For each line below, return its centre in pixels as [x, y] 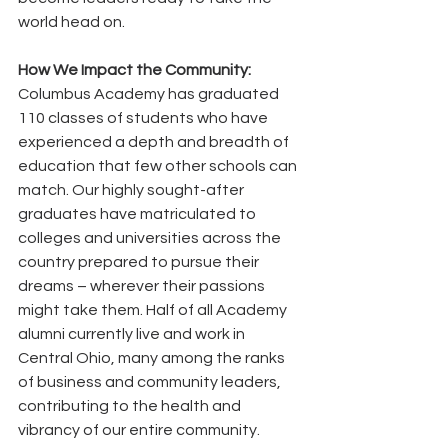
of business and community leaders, [151, 381]
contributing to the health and [131, 405]
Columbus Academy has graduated [150, 93]
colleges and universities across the [151, 237]
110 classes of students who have [144, 117]
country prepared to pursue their [140, 261]
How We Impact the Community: [134, 69]
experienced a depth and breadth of [155, 141]
